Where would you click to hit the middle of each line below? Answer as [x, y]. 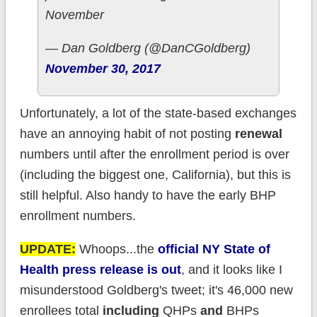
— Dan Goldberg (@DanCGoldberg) [148, 48]
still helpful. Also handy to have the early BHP [148, 195]
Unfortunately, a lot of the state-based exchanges [158, 113]
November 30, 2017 [103, 68]
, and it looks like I [231, 269]
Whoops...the [116, 249]
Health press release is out [100, 269]
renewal [258, 133]
